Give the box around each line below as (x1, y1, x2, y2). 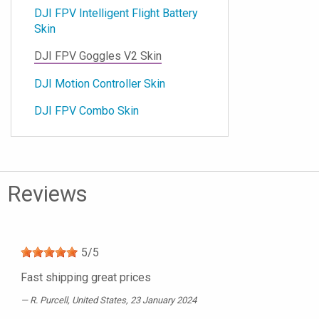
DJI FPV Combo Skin (34, 104, 139, 118)
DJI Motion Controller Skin (34, 77, 165, 91)
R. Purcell (30, 295, 68, 306)
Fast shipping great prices (21, 271, 151, 285)
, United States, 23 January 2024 (68, 295, 197, 306)
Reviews (7, 181, 88, 208)
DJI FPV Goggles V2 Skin (34, 49, 162, 63)
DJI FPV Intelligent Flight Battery (34, 6, 198, 20)
